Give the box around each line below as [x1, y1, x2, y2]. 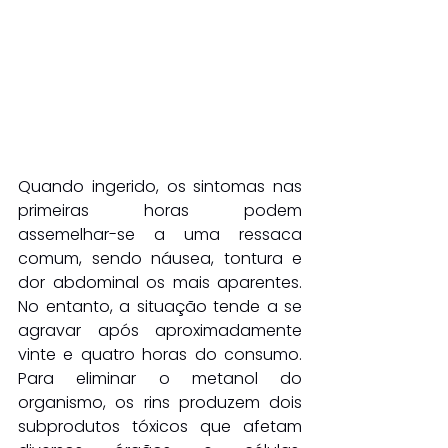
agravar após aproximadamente [18, 318, 302, 342]
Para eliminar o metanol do [18, 366, 302, 390]
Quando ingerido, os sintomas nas [18, 174, 302, 198]
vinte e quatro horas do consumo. [18, 342, 302, 366]
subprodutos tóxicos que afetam [18, 414, 302, 438]
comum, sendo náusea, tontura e [18, 246, 302, 270]
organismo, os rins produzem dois [18, 390, 302, 414]
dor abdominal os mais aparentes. [18, 270, 302, 294]
